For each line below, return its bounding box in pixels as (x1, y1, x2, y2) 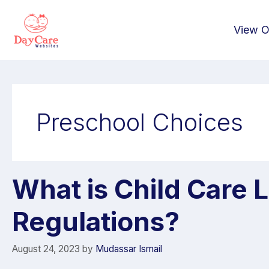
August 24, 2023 (12, 243, 80, 255)
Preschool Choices (36, 107, 243, 137)
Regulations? (12, 205, 180, 238)
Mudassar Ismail (95, 243, 162, 255)
